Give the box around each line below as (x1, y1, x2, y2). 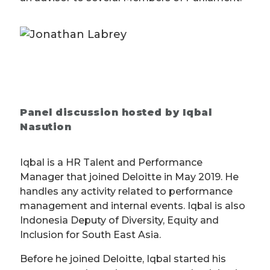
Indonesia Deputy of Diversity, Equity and (20, 215, 219, 227)
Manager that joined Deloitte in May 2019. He (20, 171, 239, 183)
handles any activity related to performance (20, 186, 233, 198)
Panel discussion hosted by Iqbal (20, 107, 212, 119)
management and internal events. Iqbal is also (20, 200, 245, 212)
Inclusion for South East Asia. (20, 229, 161, 241)
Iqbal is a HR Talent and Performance (20, 157, 202, 169)
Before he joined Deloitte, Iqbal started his (20, 253, 226, 265)
